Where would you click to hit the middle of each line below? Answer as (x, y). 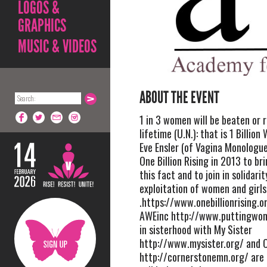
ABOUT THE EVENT (179, 97)
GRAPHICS (42, 26)
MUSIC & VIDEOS (57, 46)
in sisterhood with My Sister (195, 229)
